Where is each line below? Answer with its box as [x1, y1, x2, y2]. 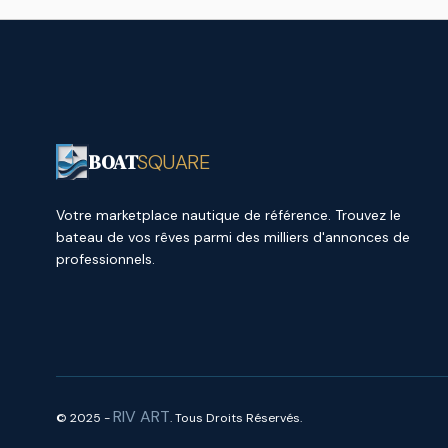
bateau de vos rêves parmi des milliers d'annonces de [56, 228, 410, 246]
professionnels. [56, 250, 155, 268]
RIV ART [113, 406, 170, 427]
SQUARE [137, 149, 210, 175]
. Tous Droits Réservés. [170, 410, 302, 426]
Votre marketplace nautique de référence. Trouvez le [56, 206, 401, 224]
